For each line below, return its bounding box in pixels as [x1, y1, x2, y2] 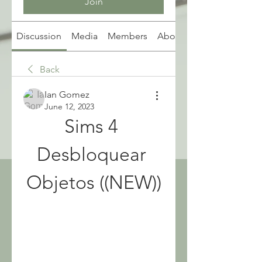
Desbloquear [36, 143, 146, 166]
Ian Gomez [44, 89, 89, 100]
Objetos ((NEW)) [26, 171, 161, 194]
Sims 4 [64, 115, 118, 137]
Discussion [16, 30, 62, 42]
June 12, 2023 [44, 101, 94, 112]
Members [107, 30, 147, 42]
